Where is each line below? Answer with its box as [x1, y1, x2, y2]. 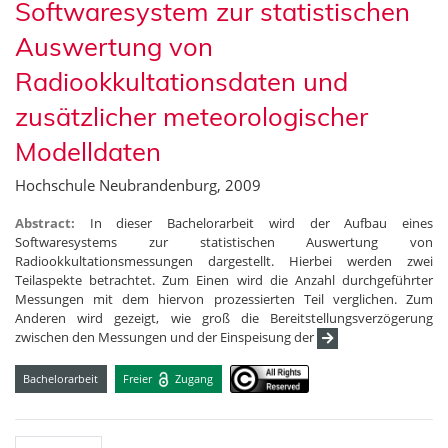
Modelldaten [15, 135, 161, 168]
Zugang [172, 370, 214, 386]
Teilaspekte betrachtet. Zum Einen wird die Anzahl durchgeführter [15, 271, 433, 290]
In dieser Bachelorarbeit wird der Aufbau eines [89, 214, 434, 233]
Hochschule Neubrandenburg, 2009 [15, 175, 261, 196]
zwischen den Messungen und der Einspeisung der [15, 328, 317, 347]
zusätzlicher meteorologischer [15, 100, 368, 133]
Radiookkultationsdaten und [15, 65, 348, 98]
